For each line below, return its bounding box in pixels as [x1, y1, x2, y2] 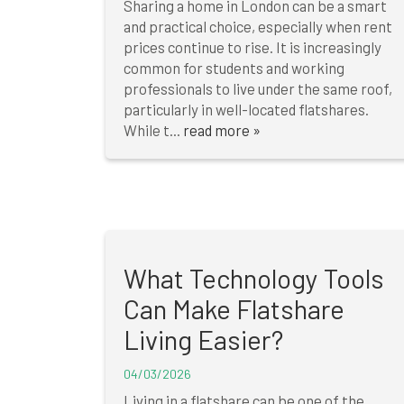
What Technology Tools [124, 262, 384, 295]
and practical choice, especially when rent [124, 17, 392, 36]
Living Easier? [124, 324, 283, 356]
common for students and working [124, 59, 344, 78]
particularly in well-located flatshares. [124, 100, 369, 119]
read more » [183, 121, 261, 140]
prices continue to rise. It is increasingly [124, 38, 381, 57]
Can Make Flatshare [124, 293, 344, 326]
